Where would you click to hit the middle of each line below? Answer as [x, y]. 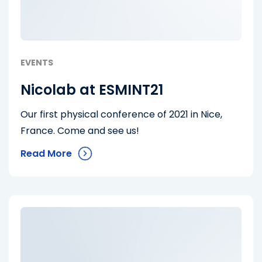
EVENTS [37, 63]
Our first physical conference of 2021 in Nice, [121, 114]
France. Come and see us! [80, 131]
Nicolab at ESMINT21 [92, 90]
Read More [46, 154]
